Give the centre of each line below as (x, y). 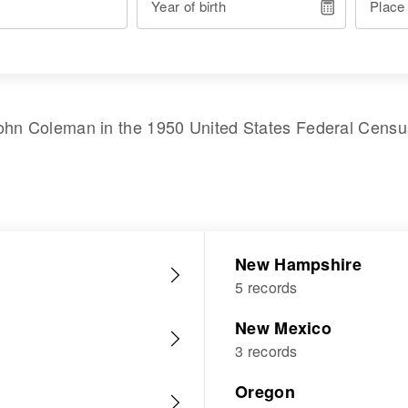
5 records (266, 287)
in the (121, 127)
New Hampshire (298, 264)
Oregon (265, 392)
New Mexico (283, 328)
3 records (266, 351)
